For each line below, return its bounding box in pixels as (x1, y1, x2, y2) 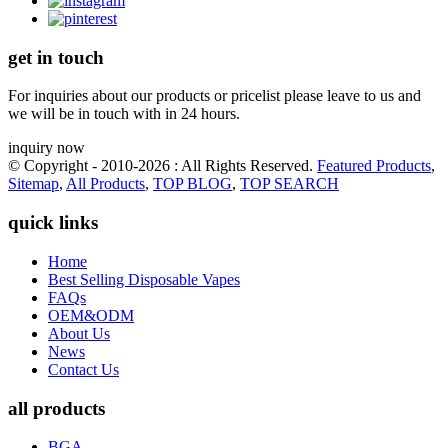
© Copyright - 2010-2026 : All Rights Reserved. (8, 157, 317, 175)
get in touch (8, 46, 104, 68)
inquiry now (8, 139, 85, 157)
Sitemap (8, 175, 59, 193)
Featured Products (317, 157, 431, 175)
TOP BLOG (153, 175, 232, 193)
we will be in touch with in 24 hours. (8, 105, 240, 123)
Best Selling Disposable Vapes (48, 270, 240, 288)
